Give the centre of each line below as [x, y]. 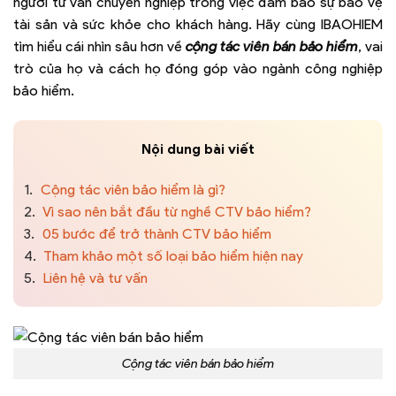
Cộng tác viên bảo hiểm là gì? [131, 189]
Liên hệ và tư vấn [94, 278]
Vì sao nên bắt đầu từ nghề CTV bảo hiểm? [175, 211]
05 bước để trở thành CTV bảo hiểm [155, 233]
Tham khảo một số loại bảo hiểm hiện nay [172, 255]
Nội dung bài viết [198, 148]
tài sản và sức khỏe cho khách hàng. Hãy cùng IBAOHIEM [198, 24]
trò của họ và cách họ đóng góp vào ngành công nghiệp [198, 68]
